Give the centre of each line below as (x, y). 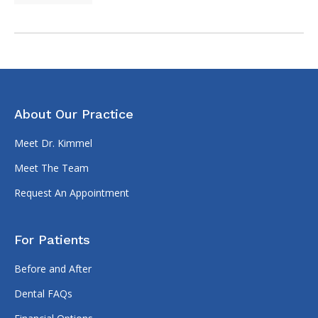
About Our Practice (74, 114)
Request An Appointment (72, 192)
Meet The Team (51, 168)
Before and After (53, 268)
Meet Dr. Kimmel (53, 143)
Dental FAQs (43, 293)
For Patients (52, 239)
